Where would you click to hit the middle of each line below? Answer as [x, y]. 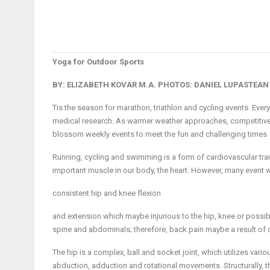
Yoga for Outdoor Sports [98, 62]
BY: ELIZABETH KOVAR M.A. [105, 85]
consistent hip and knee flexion [107, 193]
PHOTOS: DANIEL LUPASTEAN [213, 85]
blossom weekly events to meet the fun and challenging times [160, 134]
